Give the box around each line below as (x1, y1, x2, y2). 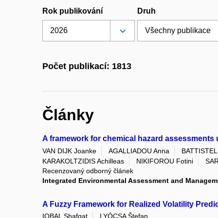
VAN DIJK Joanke (42, 146, 96, 155)
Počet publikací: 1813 (42, 61, 131, 72)
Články (42, 106, 94, 124)
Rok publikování (42, 7, 103, 15)
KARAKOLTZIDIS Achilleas (42, 157, 124, 165)
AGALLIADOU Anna (109, 146, 169, 155)
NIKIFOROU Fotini (136, 157, 193, 165)
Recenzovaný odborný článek (42, 166, 133, 175)
